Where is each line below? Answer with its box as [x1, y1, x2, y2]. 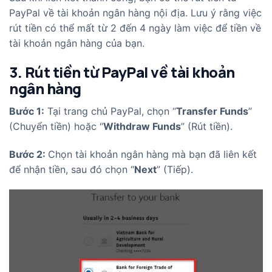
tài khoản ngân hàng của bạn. [9, 37, 148, 50]
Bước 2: [9, 148, 48, 160]
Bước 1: [9, 104, 44, 117]
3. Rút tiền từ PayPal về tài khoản [9, 61, 235, 82]
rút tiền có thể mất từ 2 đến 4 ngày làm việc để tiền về [9, 22, 261, 35]
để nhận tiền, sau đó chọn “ [9, 163, 134, 175]
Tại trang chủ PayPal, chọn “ [44, 104, 176, 117]
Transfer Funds [176, 104, 248, 117]
